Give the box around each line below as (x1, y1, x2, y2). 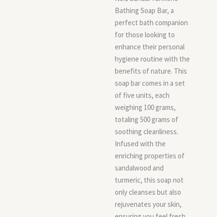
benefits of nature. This (115, 66, 187, 76)
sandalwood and (115, 163, 164, 172)
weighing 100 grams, (115, 103, 176, 112)
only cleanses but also (115, 187, 181, 197)
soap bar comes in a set (115, 78, 185, 88)
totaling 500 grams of (115, 115, 178, 124)
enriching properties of (115, 151, 185, 160)
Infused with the (115, 139, 166, 148)
